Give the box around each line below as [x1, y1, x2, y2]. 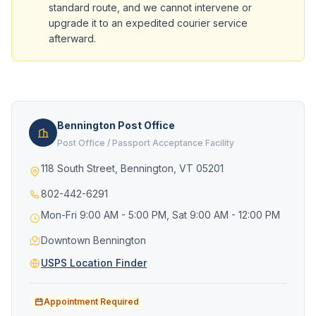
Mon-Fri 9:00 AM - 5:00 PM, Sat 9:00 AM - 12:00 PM [41, 209, 280, 221]
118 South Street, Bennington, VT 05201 [41, 162, 224, 174]
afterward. [49, 32, 96, 44]
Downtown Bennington [41, 234, 146, 246]
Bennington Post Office [57, 119, 175, 131]
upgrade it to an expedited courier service [49, 17, 248, 29]
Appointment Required [44, 296, 139, 307]
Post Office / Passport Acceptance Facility [57, 138, 234, 148]
